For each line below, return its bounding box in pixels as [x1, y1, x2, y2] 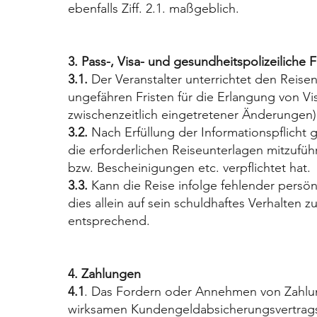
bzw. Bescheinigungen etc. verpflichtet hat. [67, 159, 311, 175]
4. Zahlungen [67, 265, 141, 282]
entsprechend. [67, 212, 150, 229]
